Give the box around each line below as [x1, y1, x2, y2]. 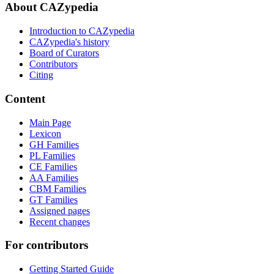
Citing [29, 70, 53, 81]
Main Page [29, 117, 71, 128]
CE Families [29, 161, 77, 172]
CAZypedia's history [29, 37, 109, 48]
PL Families [29, 150, 75, 161]
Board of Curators [29, 48, 99, 59]
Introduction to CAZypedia [29, 26, 135, 37]
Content [5, 92, 45, 105]
